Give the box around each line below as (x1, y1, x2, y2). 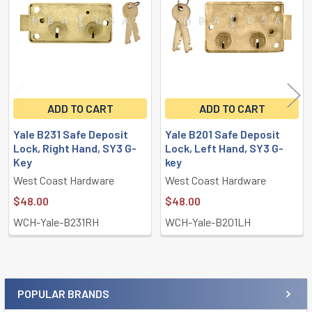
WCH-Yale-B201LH (165, 214, 251, 228)
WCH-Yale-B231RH (13, 214, 99, 228)
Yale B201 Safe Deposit (165, 127, 280, 141)
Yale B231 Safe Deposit (13, 127, 128, 141)
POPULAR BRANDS (17, 286, 109, 300)
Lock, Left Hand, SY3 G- (165, 141, 283, 155)
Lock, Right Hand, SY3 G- (13, 141, 136, 155)
